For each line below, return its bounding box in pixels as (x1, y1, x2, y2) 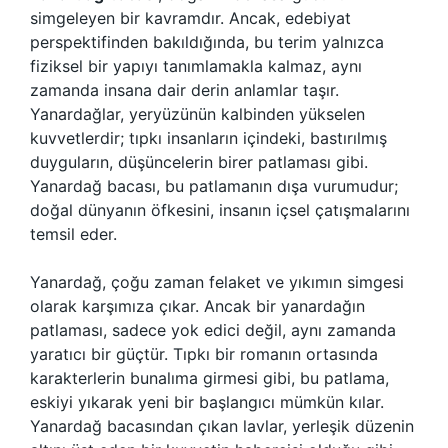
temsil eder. (30, 224, 117, 244)
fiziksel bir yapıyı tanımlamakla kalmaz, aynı (30, 56, 362, 76)
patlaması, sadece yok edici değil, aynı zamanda (30, 320, 396, 340)
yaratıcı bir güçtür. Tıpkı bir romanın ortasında (30, 344, 378, 364)
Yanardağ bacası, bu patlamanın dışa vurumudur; (30, 176, 398, 196)
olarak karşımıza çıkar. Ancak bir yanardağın (30, 296, 365, 316)
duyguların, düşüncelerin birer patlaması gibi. (30, 152, 368, 172)
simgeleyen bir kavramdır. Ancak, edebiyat (30, 8, 351, 28)
